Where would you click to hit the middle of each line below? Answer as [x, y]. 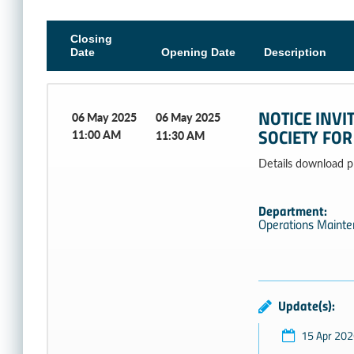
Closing [91, 39]
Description [295, 52]
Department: [292, 210]
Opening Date [198, 52]
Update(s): [306, 305]
